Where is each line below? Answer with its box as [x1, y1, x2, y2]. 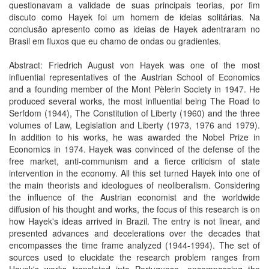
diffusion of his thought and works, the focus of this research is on [9, 203, 260, 215]
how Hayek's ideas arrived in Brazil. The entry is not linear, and [9, 215, 260, 227]
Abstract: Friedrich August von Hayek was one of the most [9, 59, 260, 71]
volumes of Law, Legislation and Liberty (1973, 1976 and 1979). [9, 119, 260, 131]
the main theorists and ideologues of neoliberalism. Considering [9, 179, 260, 191]
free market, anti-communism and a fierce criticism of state [9, 155, 260, 167]
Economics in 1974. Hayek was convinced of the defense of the [9, 143, 260, 155]
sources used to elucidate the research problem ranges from [9, 251, 260, 263]
